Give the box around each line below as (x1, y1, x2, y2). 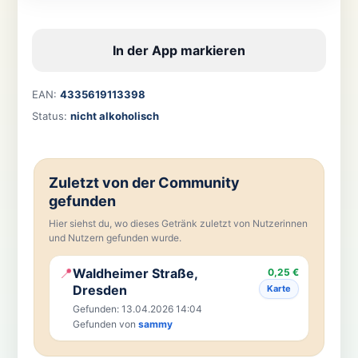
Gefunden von (72, 317, 138, 330)
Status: (31, 109, 70, 122)
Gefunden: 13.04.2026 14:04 (72, 302, 202, 315)
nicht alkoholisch (70, 109, 159, 122)
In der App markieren (113, 42, 245, 58)
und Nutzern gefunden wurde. (48, 231, 181, 244)
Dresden (72, 281, 127, 298)
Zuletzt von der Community (48, 173, 240, 191)
